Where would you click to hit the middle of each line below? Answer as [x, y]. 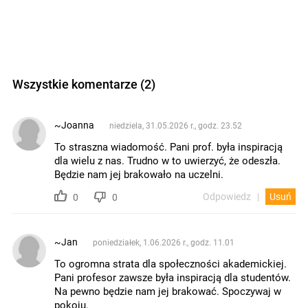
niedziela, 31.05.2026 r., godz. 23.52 [176, 125]
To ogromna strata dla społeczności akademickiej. [170, 263]
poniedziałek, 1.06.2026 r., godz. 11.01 [164, 242]
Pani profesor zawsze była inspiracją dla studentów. [173, 277]
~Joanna [74, 125]
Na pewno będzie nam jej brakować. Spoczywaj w [168, 291]
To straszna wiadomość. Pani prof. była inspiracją [168, 146]
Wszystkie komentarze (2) [84, 84]
